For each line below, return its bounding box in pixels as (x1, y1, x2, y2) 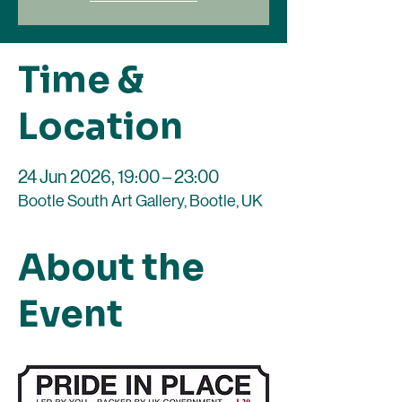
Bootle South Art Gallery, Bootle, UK (18, 192, 263, 210)
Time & (18, 57, 144, 103)
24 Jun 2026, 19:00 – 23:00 (18, 167, 219, 188)
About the (18, 245, 205, 291)
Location (18, 104, 183, 150)
